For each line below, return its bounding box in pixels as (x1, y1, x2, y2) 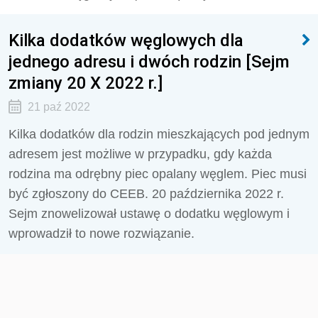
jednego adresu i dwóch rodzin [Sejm (9, 51, 290, 72)
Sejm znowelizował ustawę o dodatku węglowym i (9, 207, 290, 221)
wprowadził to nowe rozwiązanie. (9, 226, 194, 241)
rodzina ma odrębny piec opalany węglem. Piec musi (9, 167, 307, 181)
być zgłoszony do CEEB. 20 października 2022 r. (9, 187, 284, 201)
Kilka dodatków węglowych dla (9, 30, 243, 50)
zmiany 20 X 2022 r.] (9, 72, 163, 93)
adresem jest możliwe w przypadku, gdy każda (9, 147, 272, 161)
